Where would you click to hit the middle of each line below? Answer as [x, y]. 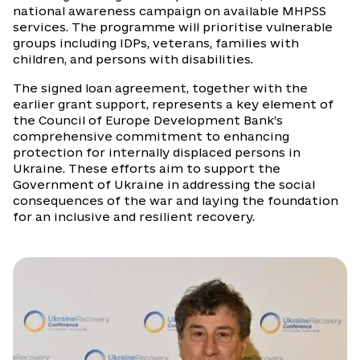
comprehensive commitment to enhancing [151, 136]
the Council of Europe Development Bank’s [148, 120]
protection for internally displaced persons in [157, 152]
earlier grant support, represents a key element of [173, 104]
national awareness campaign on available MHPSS [170, 11]
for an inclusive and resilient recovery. [134, 217]
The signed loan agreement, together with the [160, 88]
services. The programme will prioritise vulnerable [173, 27]
